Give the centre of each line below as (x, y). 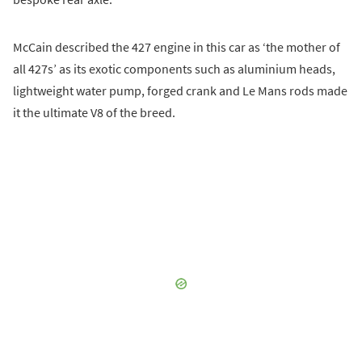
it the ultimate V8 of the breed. (94, 112)
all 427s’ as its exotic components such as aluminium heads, (174, 68)
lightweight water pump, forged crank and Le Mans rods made (180, 90)
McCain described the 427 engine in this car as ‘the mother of (177, 46)
